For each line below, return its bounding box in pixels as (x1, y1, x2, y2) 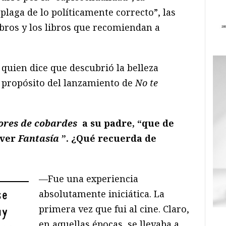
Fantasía (18, 132, 59, 144)
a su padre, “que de (80, 117, 174, 129)
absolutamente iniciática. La (39, 187, 165, 200)
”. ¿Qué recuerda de (62, 132, 156, 144)
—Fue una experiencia (39, 172, 139, 185)
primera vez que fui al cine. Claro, (39, 202, 190, 215)
